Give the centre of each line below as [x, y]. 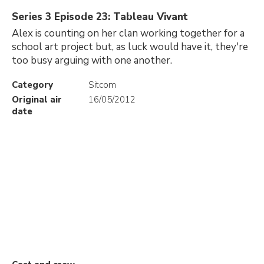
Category [32, 85]
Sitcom [102, 85]
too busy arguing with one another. [92, 60]
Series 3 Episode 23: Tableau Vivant [100, 17]
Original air [37, 100]
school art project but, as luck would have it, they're [130, 47]
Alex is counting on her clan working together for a [128, 33]
